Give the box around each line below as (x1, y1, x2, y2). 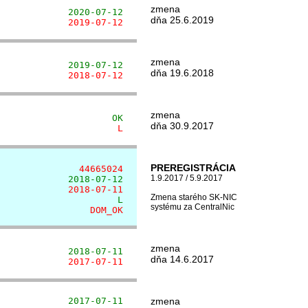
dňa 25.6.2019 (151, 14, 214, 25)
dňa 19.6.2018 (151, 67, 214, 78)
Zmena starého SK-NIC (151, 192, 237, 202)
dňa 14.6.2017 (151, 254, 214, 265)
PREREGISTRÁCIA (151, 162, 236, 173)
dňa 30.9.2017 (151, 120, 214, 131)
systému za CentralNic (151, 202, 234, 212)
